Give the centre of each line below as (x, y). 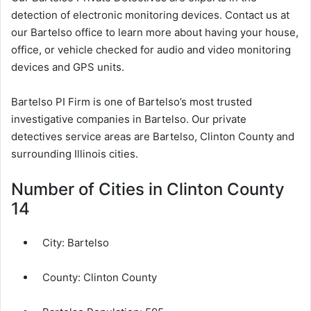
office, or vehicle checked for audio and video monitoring (151, 49)
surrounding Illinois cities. (75, 153)
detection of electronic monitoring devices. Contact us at (150, 15)
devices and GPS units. (68, 67)
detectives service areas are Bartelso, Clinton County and (153, 136)
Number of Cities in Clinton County (148, 189)
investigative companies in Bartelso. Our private (129, 119)
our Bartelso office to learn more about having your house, (155, 32)
